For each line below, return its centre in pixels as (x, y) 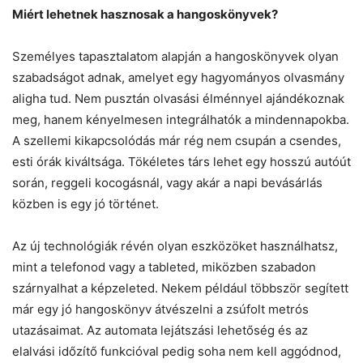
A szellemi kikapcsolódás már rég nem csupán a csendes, (177, 140)
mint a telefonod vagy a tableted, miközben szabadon (164, 267)
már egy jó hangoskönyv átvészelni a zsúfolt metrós (160, 309)
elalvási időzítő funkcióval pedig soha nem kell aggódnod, (177, 351)
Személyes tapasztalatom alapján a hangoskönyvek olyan (175, 56)
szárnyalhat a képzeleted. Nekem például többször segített (180, 288)
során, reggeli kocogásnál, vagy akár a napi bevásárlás (167, 182)
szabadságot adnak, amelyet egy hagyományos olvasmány (178, 77)
